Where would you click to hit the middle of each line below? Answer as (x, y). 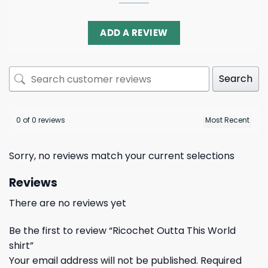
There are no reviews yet (68, 203)
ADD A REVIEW (134, 33)
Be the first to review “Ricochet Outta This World (122, 231)
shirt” (22, 246)
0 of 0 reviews (41, 120)
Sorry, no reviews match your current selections (122, 156)
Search (236, 79)
